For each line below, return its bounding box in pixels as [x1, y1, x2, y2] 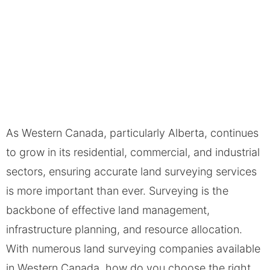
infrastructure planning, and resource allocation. [6, 222, 242, 236]
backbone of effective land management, [6, 203, 210, 216]
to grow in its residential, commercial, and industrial [6, 145, 260, 159]
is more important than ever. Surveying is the [6, 184, 228, 197]
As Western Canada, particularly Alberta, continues [6, 126, 259, 139]
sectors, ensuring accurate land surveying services [6, 165, 257, 178]
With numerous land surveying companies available [6, 242, 260, 255]
